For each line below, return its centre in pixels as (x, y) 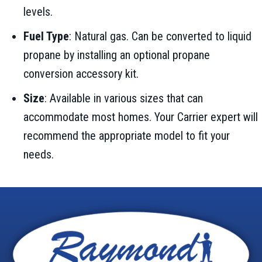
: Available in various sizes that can (124, 99)
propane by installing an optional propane (117, 55)
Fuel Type (46, 37)
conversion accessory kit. (81, 74)
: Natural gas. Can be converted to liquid (160, 37)
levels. (38, 12)
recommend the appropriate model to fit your (127, 136)
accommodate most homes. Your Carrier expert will (141, 117)
